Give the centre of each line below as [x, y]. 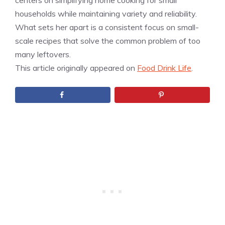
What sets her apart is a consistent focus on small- [107, 27]
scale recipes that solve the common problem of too [108, 41]
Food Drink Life [164, 68]
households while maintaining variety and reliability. [106, 14]
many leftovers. [43, 54]
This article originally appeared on [76, 68]
